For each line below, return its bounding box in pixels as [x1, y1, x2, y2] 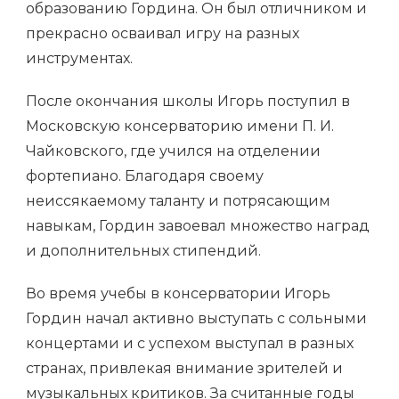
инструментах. [26, 50, 133, 68]
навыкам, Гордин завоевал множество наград [26, 217, 370, 235]
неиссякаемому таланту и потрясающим [26, 192, 330, 210]
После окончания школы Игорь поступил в [26, 93, 350, 110]
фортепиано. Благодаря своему [26, 167, 264, 185]
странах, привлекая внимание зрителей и [26, 360, 343, 378]
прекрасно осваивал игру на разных [26, 25, 299, 43]
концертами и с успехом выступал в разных [26, 335, 354, 353]
